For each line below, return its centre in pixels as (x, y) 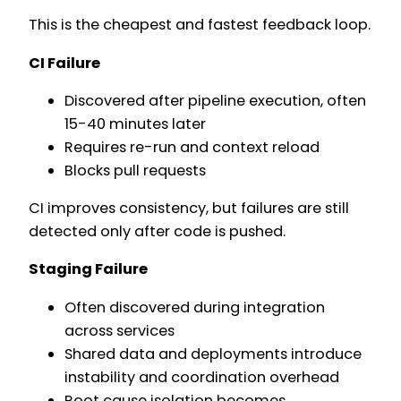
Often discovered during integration (195, 307)
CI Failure (64, 63)
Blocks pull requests (135, 170)
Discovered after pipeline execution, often (215, 100)
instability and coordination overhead (202, 377)
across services (119, 330)
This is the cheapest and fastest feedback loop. (200, 25)
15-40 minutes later (135, 124)
